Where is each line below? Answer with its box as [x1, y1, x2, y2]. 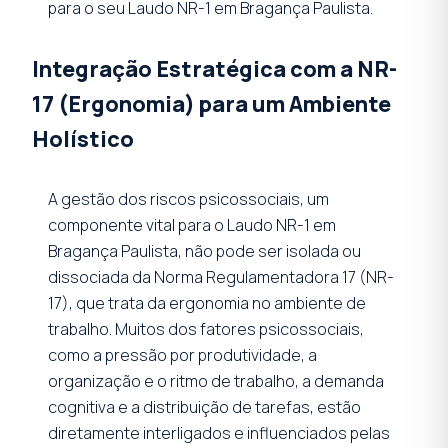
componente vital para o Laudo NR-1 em [48, 213, 336, 236]
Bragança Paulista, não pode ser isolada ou [48, 239, 361, 262]
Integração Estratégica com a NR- [32, 53, 397, 83]
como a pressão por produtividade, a [48, 343, 317, 366]
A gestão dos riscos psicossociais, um [48, 187, 329, 210]
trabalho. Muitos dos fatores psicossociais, [48, 317, 364, 340]
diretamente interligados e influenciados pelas [48, 421, 390, 444]
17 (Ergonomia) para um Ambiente [32, 88, 391, 118]
